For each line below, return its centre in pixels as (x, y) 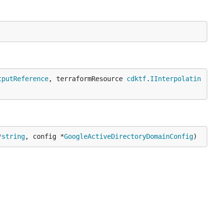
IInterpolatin (175, 78)
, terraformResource (88, 78)
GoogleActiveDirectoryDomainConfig (129, 136)
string (13, 136)
